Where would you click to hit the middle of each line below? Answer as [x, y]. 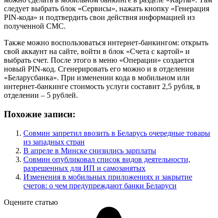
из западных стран [54, 142]
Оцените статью [31, 202]
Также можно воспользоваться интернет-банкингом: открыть [106, 43]
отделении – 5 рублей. [41, 95]
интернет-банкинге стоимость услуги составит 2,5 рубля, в [102, 87]
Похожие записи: [40, 114]
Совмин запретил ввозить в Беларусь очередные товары [117, 133]
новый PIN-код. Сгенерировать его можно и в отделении [99, 69]
